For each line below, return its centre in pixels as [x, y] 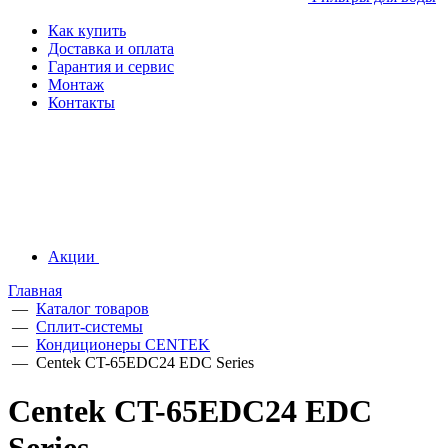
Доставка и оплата [111, 48]
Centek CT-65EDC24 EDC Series [145, 362]
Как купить [87, 30]
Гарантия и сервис [111, 66]
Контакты [81, 102]
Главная [35, 290]
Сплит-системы [89, 326]
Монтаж [76, 84]
